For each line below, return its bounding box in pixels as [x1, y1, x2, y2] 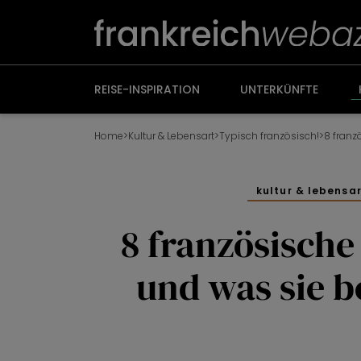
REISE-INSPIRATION [94, 81, 200, 98]
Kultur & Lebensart [128, 128, 214, 143]
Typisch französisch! [219, 128, 319, 143]
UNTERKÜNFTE [240, 81, 318, 98]
